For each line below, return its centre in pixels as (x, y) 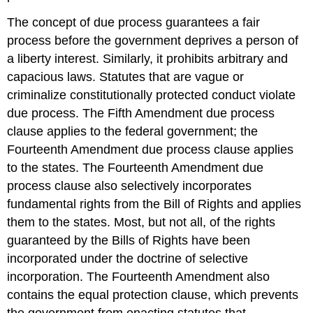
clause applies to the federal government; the (133, 132)
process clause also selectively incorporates (130, 186)
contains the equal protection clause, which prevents (153, 295)
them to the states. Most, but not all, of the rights (141, 223)
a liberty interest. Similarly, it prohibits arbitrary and (148, 59)
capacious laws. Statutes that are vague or (126, 77)
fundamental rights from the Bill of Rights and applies (154, 204)
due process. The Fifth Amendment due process (141, 114)
